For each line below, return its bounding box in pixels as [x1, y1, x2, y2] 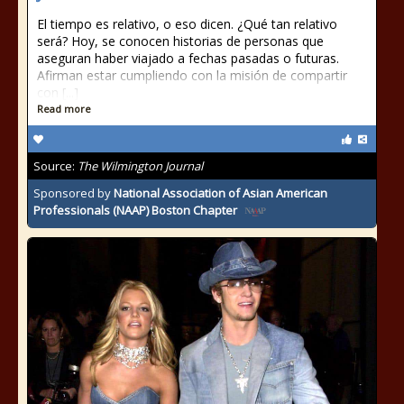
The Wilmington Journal [78, 158, 203, 174]
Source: [33, 158, 78, 174]
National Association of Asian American [114, 185, 327, 201]
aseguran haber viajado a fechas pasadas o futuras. [37, 50, 339, 67]
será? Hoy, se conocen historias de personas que [37, 32, 324, 50]
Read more [37, 102, 91, 115]
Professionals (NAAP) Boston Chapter [33, 202, 237, 219]
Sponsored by [33, 185, 114, 201]
